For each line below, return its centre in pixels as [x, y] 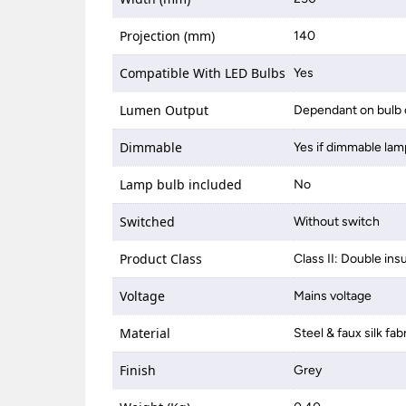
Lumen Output [164, 110]
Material [145, 333]
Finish [138, 370]
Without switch [337, 222]
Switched [148, 222]
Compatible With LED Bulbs [203, 73]
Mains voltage [333, 296]
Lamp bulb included [181, 184]
